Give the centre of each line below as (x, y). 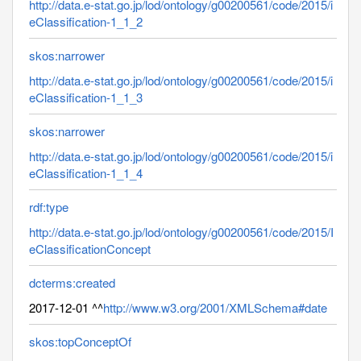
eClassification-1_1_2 (86, 21)
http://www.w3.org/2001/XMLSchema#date (215, 307)
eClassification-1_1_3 (86, 97)
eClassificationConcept (90, 248)
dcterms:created (72, 282)
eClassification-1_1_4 (86, 172)
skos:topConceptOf (80, 341)
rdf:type (49, 206)
